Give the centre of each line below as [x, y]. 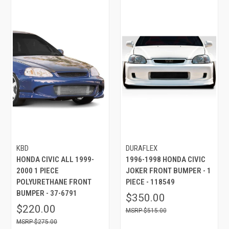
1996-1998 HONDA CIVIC [165, 159]
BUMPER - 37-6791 [47, 193]
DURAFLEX [141, 148]
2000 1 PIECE [38, 170]
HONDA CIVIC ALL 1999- [55, 159]
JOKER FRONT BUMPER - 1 [168, 170]
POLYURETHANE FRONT [54, 182]
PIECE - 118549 [150, 182]
